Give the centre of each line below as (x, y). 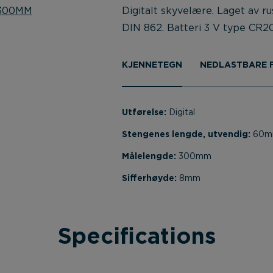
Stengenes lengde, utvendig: (187, 135)
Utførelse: (145, 113)
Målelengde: (150, 157)
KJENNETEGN (152, 65)
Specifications (136, 237)
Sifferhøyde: (151, 179)
